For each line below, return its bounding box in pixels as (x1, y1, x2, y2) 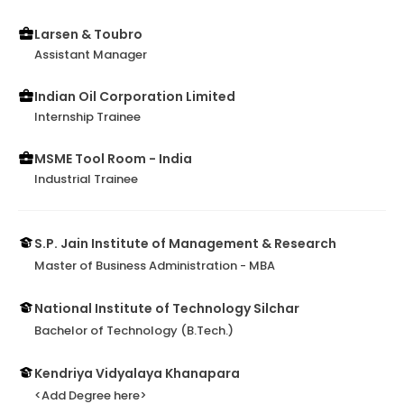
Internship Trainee (34, 108, 141, 126)
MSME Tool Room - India (34, 150, 192, 169)
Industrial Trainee (34, 170, 138, 188)
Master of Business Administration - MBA (34, 257, 275, 275)
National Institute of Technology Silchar (34, 299, 299, 318)
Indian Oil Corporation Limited (34, 87, 235, 106)
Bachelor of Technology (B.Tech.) (34, 322, 234, 340)
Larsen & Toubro (34, 25, 142, 44)
